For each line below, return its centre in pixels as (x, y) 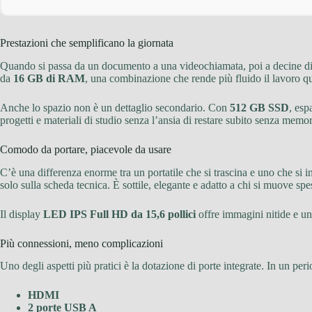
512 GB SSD (259, 107)
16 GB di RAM (49, 78)
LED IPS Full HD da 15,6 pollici (119, 214)
